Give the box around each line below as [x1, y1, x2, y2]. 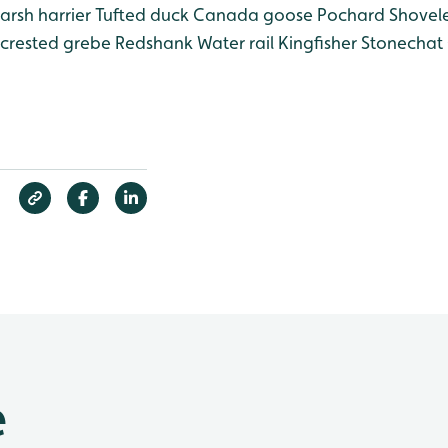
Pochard [313, 4, 385, 25]
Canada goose [189, 4, 313, 25]
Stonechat [357, 32, 443, 53]
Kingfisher [274, 32, 357, 53]
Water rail [193, 32, 274, 53]
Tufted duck [91, 4, 189, 25]
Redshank [111, 32, 193, 53]
